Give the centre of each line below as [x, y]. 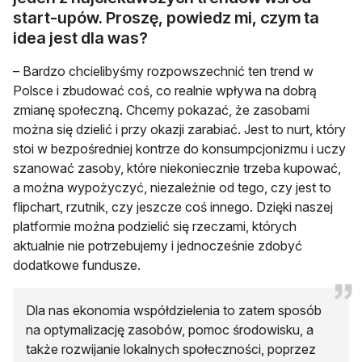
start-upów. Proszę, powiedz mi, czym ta [166, 17]
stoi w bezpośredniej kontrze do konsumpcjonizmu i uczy [179, 148]
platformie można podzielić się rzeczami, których [155, 226]
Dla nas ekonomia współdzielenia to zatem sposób [174, 310]
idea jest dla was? [80, 38]
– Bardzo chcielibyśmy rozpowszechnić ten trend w [163, 71]
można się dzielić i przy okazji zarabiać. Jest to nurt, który [179, 129]
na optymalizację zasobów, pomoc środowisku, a [170, 329]
